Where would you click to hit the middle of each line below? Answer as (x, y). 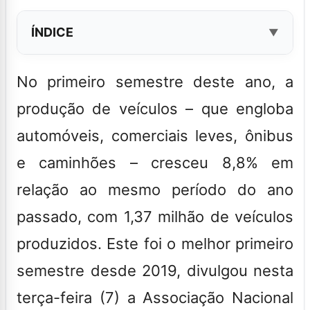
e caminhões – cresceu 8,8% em (155, 162)
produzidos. (62, 243)
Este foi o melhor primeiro (200, 243)
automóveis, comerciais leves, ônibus (155, 135)
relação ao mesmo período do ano (155, 189)
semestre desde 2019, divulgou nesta (155, 270)
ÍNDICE (52, 32)
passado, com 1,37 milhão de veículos (155, 216)
